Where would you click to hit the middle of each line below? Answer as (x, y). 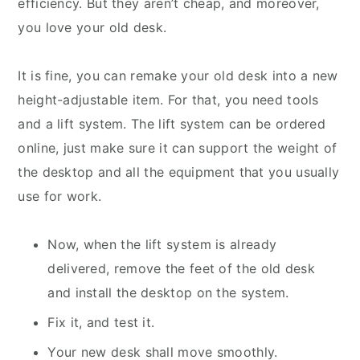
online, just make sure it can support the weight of (178, 148)
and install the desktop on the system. (168, 293)
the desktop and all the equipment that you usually (179, 172)
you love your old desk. (92, 28)
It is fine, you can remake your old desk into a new (178, 76)
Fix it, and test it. (101, 323)
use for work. (60, 196)
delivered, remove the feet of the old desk (181, 269)
